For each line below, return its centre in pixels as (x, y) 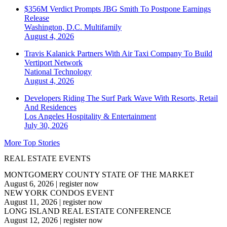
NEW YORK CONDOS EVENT (59, 193)
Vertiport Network (53, 63)
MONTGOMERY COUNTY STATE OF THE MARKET (99, 174)
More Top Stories (32, 143)
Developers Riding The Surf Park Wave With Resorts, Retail (121, 98)
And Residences (50, 107)
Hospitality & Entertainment (111, 117)
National (39, 72)
